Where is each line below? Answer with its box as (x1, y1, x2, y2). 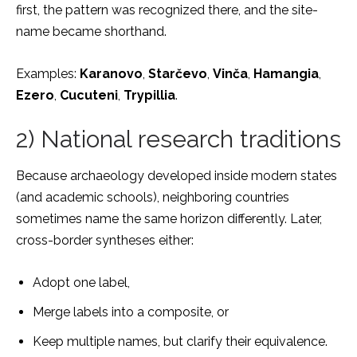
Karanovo (80, 66, 143, 81)
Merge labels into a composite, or (33, 304, 229, 320)
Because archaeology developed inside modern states (16, 168, 337, 183)
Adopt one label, (33, 275, 130, 290)
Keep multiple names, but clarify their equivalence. (33, 334, 328, 349)
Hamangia (253, 66, 319, 81)
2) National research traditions (16, 125, 341, 153)
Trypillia (124, 88, 175, 103)
